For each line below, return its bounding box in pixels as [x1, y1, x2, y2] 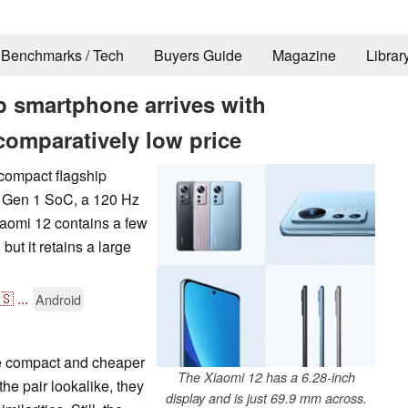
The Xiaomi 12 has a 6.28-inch [177, 367, 355, 386]
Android [36, 289, 81, 309]
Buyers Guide [153, 45, 242, 66]
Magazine [271, 45, 336, 66]
